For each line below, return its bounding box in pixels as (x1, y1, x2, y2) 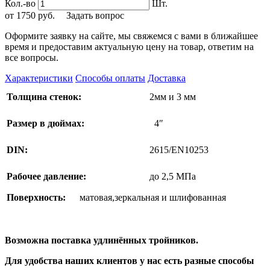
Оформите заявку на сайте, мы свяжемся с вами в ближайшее (5, 30, 258, 41)
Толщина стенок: (7, 91, 81, 102)
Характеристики (5, 72, 73, 83)
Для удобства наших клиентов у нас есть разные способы (5, 255, 254, 266)
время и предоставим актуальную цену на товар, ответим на (5, 41, 254, 52)
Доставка (148, 72, 186, 83)
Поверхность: (7, 192, 66, 202)
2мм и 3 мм (149, 91, 196, 102)
